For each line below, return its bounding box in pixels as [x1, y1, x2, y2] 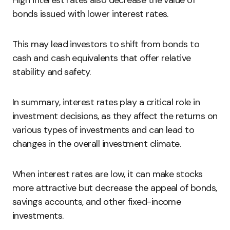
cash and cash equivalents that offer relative [12, 52, 191, 64]
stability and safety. [12, 66, 91, 78]
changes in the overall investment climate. [12, 138, 181, 150]
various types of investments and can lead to [12, 124, 195, 136]
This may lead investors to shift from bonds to [12, 38, 200, 50]
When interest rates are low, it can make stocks [12, 168, 203, 180]
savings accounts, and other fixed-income [12, 196, 181, 208]
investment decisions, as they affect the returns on [12, 110, 218, 122]
